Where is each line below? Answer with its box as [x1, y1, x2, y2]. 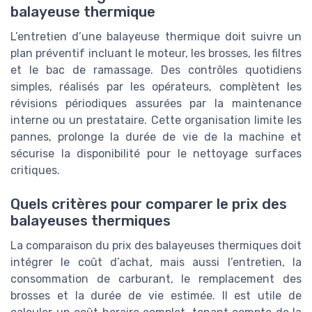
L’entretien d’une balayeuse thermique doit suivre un [10, 29, 302, 43]
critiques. [10, 163, 60, 177]
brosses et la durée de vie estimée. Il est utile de [10, 289, 302, 303]
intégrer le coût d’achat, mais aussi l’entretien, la [10, 256, 302, 270]
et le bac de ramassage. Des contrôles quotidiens [10, 63, 302, 77]
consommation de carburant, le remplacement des [10, 272, 302, 286]
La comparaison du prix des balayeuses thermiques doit [10, 239, 302, 253]
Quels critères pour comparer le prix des [10, 196, 287, 213]
